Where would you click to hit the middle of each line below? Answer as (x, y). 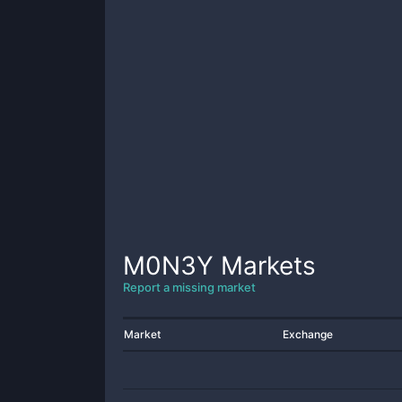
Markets (265, 266)
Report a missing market (189, 287)
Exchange (308, 334)
